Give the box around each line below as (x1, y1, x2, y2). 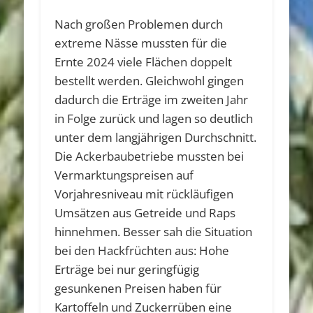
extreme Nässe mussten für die (54, 34, 228, 51)
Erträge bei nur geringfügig (54, 261, 200, 277)
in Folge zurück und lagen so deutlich (54, 110, 254, 126)
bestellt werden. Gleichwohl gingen (54, 72, 245, 89)
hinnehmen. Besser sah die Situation (54, 223, 253, 240)
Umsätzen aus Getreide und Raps (54, 204, 236, 221)
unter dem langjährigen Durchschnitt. (54, 129, 257, 145)
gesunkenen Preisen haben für (54, 279, 222, 296)
